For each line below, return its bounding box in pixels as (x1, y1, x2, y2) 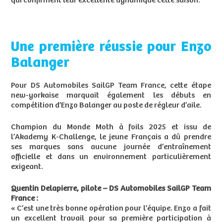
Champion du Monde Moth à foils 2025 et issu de (11, 123, 211, 132)
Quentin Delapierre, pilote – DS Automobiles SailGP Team (11, 184, 211, 193)
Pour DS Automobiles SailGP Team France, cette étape (11, 81, 211, 90)
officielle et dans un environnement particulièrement (11, 153, 211, 162)
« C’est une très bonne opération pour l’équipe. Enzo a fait (11, 204, 211, 213)
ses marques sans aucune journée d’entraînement (11, 143, 211, 152)
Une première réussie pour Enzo (11, 39, 211, 55)
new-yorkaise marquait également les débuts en (11, 91, 211, 100)
